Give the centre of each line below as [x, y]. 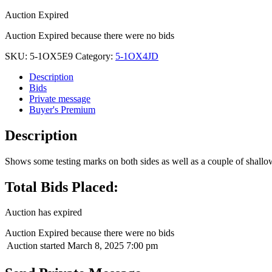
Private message [60, 98]
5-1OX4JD [137, 56]
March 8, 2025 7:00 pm [113, 246]
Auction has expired [43, 212]
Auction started [36, 246]
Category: [95, 56]
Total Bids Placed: [62, 187]
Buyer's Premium [62, 109]
